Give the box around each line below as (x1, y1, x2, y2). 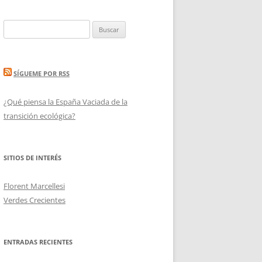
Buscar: (3, 21, 28, 32)
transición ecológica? (4, 111, 75, 122)
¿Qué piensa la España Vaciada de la (4, 96, 127, 108)
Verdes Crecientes (4, 195, 65, 206)
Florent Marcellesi (4, 181, 65, 192)
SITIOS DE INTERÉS (4, 153, 61, 163)
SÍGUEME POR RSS (13, 69, 70, 78)
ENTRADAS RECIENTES (4, 237, 73, 247)
